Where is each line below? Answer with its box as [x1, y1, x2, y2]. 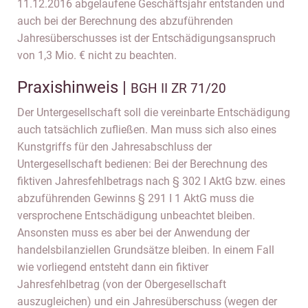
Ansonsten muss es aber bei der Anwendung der [17, 226, 250, 239]
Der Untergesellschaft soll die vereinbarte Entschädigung [17, 106, 290, 119]
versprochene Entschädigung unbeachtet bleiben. [17, 209, 255, 222]
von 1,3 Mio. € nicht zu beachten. [17, 49, 177, 62]
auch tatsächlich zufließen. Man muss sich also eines [17, 123, 276, 136]
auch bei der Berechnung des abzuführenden [17, 14, 233, 27]
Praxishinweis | [17, 78, 131, 97]
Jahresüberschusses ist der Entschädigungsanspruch [17, 32, 276, 45]
